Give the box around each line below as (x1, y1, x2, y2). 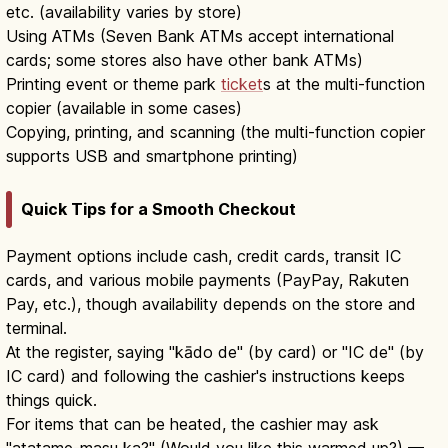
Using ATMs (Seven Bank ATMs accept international (6, 26, 394, 47)
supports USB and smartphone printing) (6, 146, 298, 167)
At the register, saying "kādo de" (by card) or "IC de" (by (6, 341, 424, 362)
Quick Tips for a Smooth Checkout (21, 198, 296, 219)
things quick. (6, 389, 97, 410)
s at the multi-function (263, 74, 425, 95)
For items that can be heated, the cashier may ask (6, 413, 379, 434)
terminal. (6, 317, 67, 338)
